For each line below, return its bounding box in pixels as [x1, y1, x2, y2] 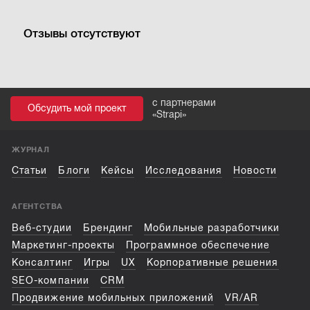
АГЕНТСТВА [12, 202, 64, 211]
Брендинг [82, 222, 134, 233]
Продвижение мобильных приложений [12, 293, 215, 304]
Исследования [145, 165, 222, 176]
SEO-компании [12, 275, 89, 286]
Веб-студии [12, 222, 72, 233]
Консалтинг [12, 257, 73, 268]
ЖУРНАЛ [12, 145, 50, 154]
